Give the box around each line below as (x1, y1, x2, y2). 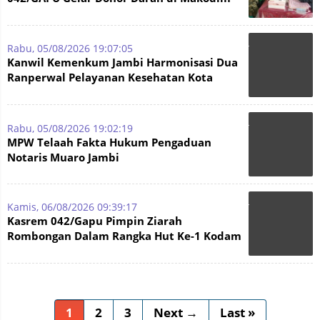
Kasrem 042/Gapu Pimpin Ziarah (7, 214, 182, 228)
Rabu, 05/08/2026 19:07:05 (7, 41, 133, 55)
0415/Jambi (7, 6, 69, 20)
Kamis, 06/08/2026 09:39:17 (7, 200, 137, 214)
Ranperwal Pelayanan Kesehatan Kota (7, 70, 213, 84)
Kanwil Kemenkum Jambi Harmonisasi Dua (7, 55, 238, 69)
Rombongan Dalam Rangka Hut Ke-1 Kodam (7, 229, 241, 243)
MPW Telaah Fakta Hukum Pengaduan (7, 135, 211, 149)
